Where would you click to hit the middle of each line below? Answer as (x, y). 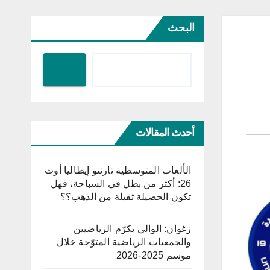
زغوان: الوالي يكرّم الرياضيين (132, 229)
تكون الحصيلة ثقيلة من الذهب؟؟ (126, 197)
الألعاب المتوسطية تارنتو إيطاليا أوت (118, 171)
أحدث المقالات (165, 133)
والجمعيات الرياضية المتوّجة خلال (124, 242)
